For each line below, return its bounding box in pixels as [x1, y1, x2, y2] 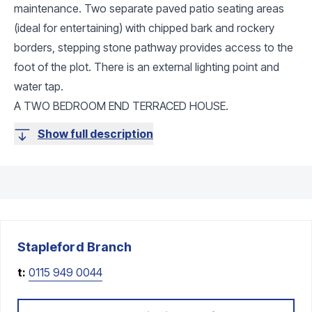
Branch [84, 239, 132, 254]
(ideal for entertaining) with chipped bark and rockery [14, 20, 274, 35]
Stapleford [17, 239, 84, 254]
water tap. [14, 79, 63, 93]
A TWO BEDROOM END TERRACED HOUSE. [14, 98, 228, 113]
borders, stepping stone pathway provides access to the [14, 40, 293, 54]
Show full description [38, 126, 153, 141]
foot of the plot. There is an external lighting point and [14, 59, 279, 74]
